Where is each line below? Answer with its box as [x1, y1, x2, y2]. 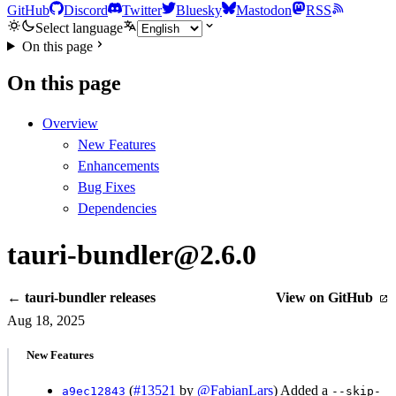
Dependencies [78, 201, 156, 217]
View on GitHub [275, 290, 377, 306]
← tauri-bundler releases [7, 290, 156, 306]
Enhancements [78, 158, 159, 174]
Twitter [122, 2, 162, 18]
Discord [64, 2, 108, 18]
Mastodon [236, 2, 292, 18]
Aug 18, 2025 [7, 313, 85, 329]
